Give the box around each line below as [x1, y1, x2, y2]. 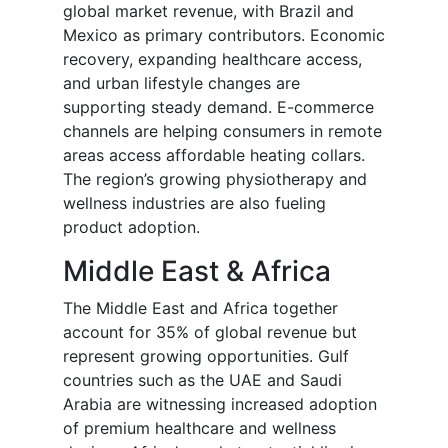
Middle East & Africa [63, 254, 331, 289]
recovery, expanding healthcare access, [63, 49, 362, 70]
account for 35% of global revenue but [63, 322, 357, 343]
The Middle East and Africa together [63, 298, 338, 319]
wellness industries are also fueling [63, 193, 326, 214]
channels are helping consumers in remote [63, 121, 382, 142]
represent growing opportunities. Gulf [63, 346, 349, 367]
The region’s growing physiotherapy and [63, 169, 367, 190]
